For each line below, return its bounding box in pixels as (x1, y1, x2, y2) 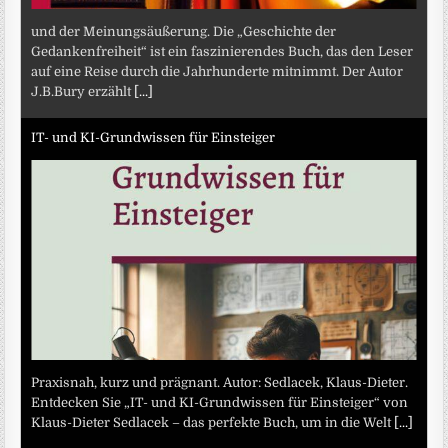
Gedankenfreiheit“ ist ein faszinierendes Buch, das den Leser (31, 43, 414, 59)
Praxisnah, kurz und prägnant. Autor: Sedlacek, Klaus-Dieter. (31, 374, 409, 390)
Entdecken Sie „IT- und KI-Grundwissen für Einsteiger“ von (31, 394, 409, 410)
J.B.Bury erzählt (31, 83, 135, 99)
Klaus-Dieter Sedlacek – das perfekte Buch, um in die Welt (31, 414, 395, 430)
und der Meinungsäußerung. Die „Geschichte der (31, 23, 337, 39)
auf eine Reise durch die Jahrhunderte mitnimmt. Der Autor (31, 63, 404, 79)
